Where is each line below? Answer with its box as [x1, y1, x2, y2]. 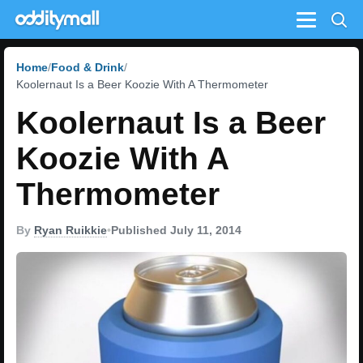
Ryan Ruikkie [34, 224, 107, 237]
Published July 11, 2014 [111, 224, 241, 237]
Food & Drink [51, 61, 124, 74]
